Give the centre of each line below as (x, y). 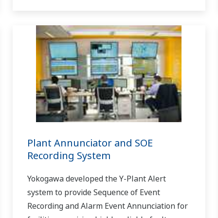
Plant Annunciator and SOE (90, 143)
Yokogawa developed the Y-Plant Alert (96, 178)
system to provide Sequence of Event (93, 192)
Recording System (69, 155)
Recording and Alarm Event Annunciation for (107, 206)
